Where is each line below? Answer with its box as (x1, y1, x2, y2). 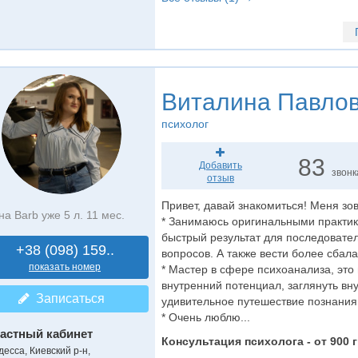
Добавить (198, 160, 242, 171)
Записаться (29, 292, 105, 305)
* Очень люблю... (161, 311, 250, 324)
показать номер (29, 261, 101, 272)
